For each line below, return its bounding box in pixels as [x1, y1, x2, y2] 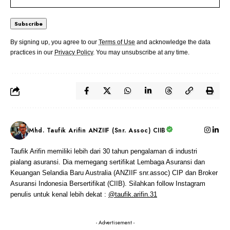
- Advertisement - [95, 219, 135, 227]
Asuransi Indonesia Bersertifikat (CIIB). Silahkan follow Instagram [10, 180, 205, 188]
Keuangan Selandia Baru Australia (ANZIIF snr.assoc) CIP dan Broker [10, 169, 218, 177]
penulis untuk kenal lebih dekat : [10, 190, 108, 199]
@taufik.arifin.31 [108, 190, 157, 199]
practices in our [10, 49, 54, 56]
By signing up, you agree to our [10, 39, 99, 46]
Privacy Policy [54, 49, 93, 56]
